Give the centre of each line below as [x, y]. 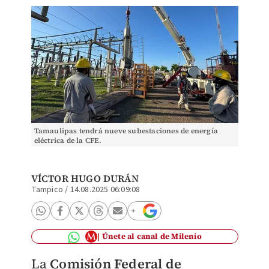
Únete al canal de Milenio [152, 236]
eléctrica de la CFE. [68, 141]
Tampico [47, 190]
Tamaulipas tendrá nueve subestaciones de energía [126, 131]
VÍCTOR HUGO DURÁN [85, 178]
